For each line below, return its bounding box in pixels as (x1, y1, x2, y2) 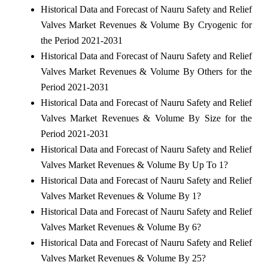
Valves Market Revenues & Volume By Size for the (40, 112, 252, 123)
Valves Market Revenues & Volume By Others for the (40, 66, 252, 77)
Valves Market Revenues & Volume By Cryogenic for (40, 19, 252, 30)
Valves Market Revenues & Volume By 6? (40, 221, 201, 232)
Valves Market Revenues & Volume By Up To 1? (40, 159, 228, 170)
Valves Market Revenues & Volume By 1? (40, 190, 201, 201)
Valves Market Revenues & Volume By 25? (40, 252, 206, 263)
